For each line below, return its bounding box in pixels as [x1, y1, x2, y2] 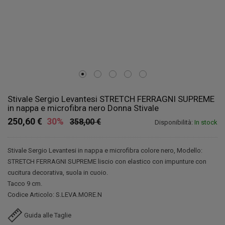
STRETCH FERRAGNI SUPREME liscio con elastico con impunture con [8, 158, 206, 166]
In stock [194, 119, 217, 127]
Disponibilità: [155, 119, 194, 127]
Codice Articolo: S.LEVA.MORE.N [8, 191, 102, 199]
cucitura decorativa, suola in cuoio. [8, 169, 108, 177]
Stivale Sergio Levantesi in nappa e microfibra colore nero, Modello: [8, 147, 202, 155]
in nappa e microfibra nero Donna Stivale [8, 103, 159, 114]
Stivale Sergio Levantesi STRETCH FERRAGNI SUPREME [8, 94, 214, 104]
